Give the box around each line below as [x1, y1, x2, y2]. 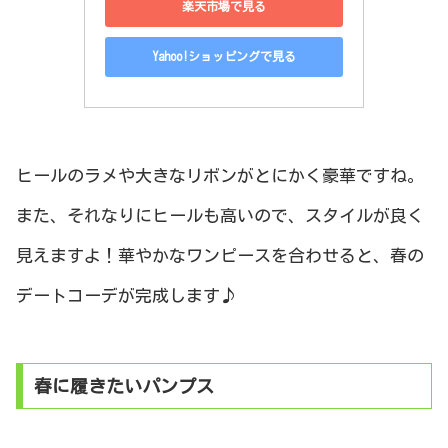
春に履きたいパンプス [33, 376, 214, 395]
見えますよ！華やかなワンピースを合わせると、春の [16, 246, 424, 264]
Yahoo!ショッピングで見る [152, 50, 296, 63]
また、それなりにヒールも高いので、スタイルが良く [16, 206, 424, 224]
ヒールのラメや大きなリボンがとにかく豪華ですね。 [16, 166, 424, 184]
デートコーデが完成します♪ [16, 286, 237, 304]
